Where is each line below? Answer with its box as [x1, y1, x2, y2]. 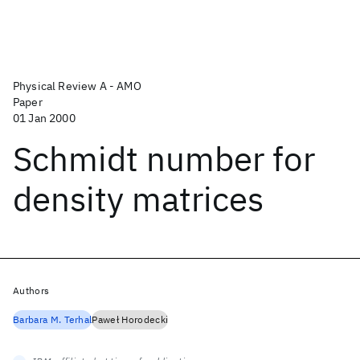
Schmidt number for [13, 137, 315, 181]
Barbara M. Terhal [13, 313, 92, 325]
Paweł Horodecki [92, 313, 169, 325]
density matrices [13, 177, 264, 221]
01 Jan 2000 [13, 111, 76, 125]
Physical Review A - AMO [13, 79, 141, 93]
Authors [13, 284, 50, 297]
